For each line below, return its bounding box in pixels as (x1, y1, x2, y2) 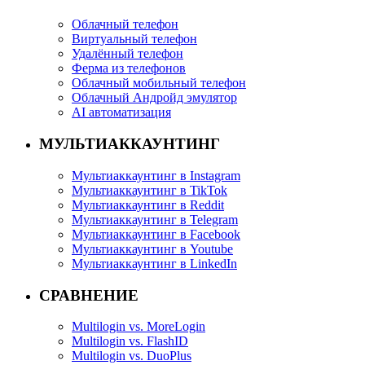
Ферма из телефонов (72, 61, 186, 76)
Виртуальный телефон (72, 32, 197, 46)
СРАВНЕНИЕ (39, 286, 139, 304)
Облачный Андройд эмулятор (72, 90, 237, 105)
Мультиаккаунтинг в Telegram (72, 212, 238, 226)
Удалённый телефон (72, 46, 183, 61)
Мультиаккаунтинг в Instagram (72, 168, 240, 182)
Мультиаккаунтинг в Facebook (72, 226, 240, 241)
